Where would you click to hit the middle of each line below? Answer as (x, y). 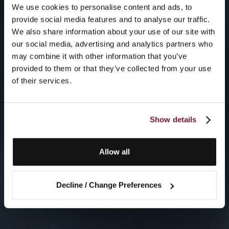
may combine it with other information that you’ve (99, 56)
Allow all (114, 151)
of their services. (42, 80)
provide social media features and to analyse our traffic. (111, 19)
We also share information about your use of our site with (113, 31)
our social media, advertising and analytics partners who (112, 43)
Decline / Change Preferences (109, 185)
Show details (173, 120)
